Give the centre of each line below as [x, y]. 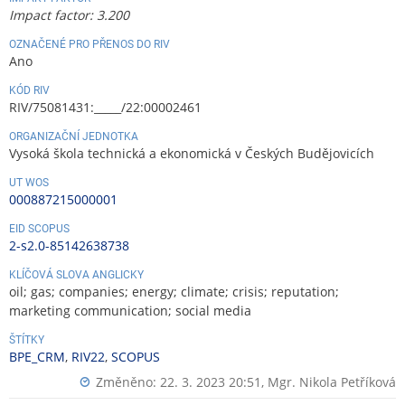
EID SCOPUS [39, 229]
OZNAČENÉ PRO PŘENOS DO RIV [89, 45]
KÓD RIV [29, 91]
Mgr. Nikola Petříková [332, 382]
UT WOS [29, 183]
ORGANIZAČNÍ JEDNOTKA [74, 137]
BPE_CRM [37, 357]
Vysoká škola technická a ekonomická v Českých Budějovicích [192, 154]
